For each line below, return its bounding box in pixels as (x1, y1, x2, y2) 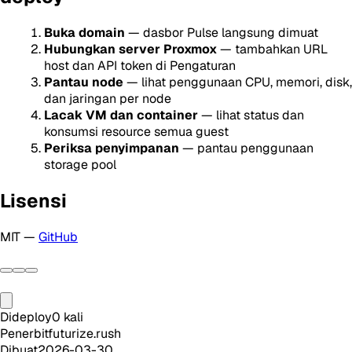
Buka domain (44, 24, 125, 41)
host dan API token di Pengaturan (44, 57, 236, 74)
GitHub (38, 228, 78, 245)
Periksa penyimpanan (44, 139, 179, 156)
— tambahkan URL (217, 40, 328, 57)
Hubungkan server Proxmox (44, 40, 217, 57)
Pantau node (44, 73, 123, 90)
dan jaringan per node (44, 90, 171, 107)
